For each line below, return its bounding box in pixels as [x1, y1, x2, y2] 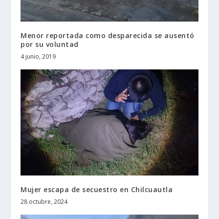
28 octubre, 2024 [21, 197, 68, 206]
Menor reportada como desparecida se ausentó [21, 30, 195, 40]
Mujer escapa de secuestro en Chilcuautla [21, 185, 173, 195]
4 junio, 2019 [21, 52, 56, 61]
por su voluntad [21, 39, 79, 49]
